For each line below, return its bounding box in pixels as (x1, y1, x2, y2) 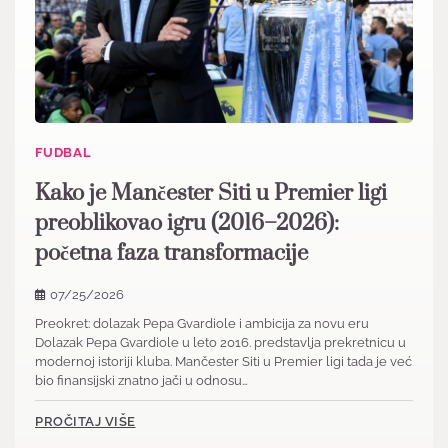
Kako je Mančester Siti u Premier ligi (35, 180, 387, 208)
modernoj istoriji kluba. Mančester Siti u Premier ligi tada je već (35, 354, 412, 370)
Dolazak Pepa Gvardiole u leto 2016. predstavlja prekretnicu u (35, 335, 406, 351)
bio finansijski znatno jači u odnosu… (35, 373, 248, 389)
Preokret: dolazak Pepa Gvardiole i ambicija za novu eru (35, 316, 369, 332)
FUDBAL (35, 145, 92, 161)
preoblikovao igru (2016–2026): (35, 210, 339, 238)
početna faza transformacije (35, 240, 308, 268)
